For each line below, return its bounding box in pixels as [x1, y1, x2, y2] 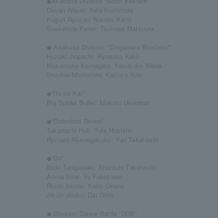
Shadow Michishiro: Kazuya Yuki [47, 70, 143, 79]
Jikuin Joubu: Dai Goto [47, 190, 114, 200]
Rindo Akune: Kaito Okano [47, 181, 125, 190]
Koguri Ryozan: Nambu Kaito [47, 15, 132, 24]
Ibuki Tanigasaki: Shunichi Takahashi [47, 163, 156, 172]
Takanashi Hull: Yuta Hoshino [47, 126, 133, 135]
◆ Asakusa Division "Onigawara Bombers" [47, 42, 171, 52]
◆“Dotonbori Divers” [47, 116, 105, 126]
